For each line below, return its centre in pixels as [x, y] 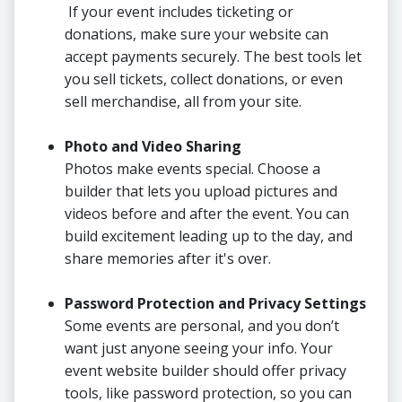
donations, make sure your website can [197, 35]
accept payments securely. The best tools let [213, 57]
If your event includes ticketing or [179, 12]
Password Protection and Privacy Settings [215, 304]
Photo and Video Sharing [153, 147]
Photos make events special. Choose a [192, 169]
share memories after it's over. [168, 259]
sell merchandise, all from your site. [183, 102]
